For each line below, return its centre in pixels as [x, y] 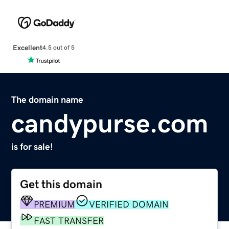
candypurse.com [110, 123]
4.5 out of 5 [58, 48]
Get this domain [61, 184]
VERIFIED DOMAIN [129, 204]
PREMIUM [55, 204]
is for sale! [32, 146]
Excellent [27, 47]
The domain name [48, 99]
